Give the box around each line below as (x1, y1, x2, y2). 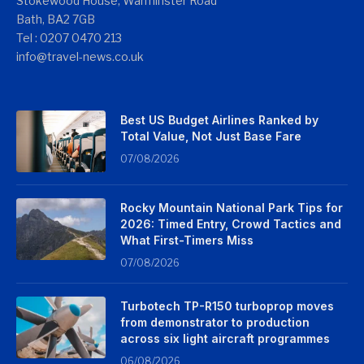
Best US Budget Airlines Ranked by (120, 113, 318, 128)
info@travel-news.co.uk (16, 50, 144, 64)
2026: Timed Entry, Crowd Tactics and (120, 217, 341, 232)
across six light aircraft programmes (120, 331, 330, 346)
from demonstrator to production (120, 315, 310, 330)
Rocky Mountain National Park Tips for (120, 201, 343, 215)
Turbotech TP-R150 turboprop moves (120, 299, 334, 314)
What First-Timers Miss (120, 233, 253, 248)
